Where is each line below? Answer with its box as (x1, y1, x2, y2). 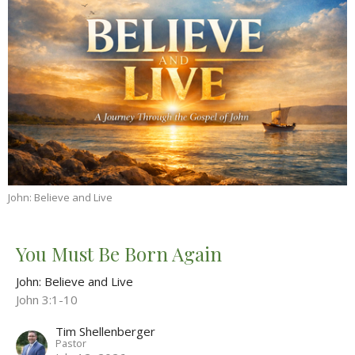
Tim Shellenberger (55, 323, 155, 340)
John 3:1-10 (16, 292, 78, 308)
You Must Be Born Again (16, 241, 222, 267)
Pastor (55, 336, 86, 351)
